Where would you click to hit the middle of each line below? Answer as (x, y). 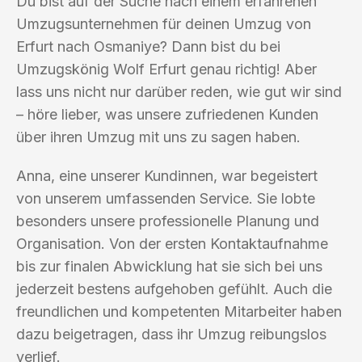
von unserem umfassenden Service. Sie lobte (166, 198)
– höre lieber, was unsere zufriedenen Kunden (167, 114)
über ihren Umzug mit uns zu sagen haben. (158, 137)
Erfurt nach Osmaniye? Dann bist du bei (148, 46)
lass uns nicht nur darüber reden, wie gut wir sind (179, 91)
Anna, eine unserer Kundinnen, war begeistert (167, 175)
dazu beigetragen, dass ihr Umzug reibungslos (171, 334)
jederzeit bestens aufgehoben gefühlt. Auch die (174, 288)
